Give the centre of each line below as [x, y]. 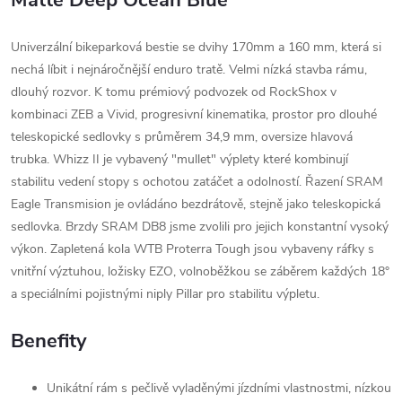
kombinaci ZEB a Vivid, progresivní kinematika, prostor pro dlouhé [194, 114]
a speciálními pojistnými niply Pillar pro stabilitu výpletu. [165, 294]
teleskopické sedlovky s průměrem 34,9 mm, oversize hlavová [182, 137]
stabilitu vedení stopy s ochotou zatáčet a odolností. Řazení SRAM [197, 182]
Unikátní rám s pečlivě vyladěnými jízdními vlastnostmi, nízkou [219, 388]
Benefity [49, 341]
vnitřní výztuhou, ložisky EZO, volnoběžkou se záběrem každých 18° [200, 271]
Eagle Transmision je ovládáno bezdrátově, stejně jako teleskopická [196, 204]
